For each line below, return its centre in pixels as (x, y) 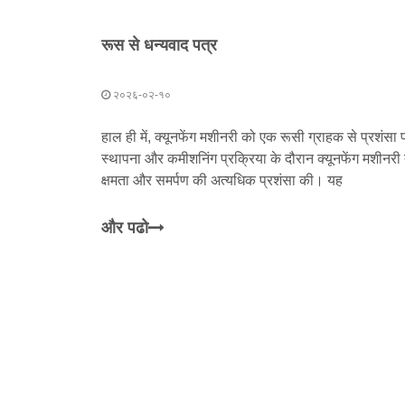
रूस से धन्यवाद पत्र (159, 44)
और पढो (125, 228)
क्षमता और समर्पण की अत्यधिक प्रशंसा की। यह (222, 180)
